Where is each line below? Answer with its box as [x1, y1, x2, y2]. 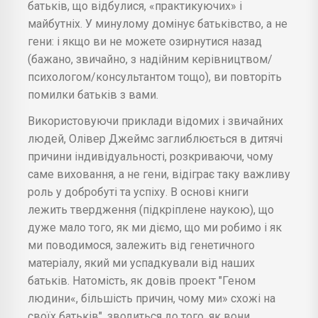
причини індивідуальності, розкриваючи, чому [28, 149, 273, 163]
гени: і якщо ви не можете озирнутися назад [28, 34, 262, 48]
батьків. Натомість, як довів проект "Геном [28, 273, 256, 287]
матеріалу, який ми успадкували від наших [28, 256, 255, 270]
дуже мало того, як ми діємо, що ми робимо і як [28, 220, 282, 234]
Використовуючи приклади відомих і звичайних [28, 114, 283, 128]
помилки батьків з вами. [28, 87, 158, 102]
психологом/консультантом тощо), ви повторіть [28, 70, 282, 84]
